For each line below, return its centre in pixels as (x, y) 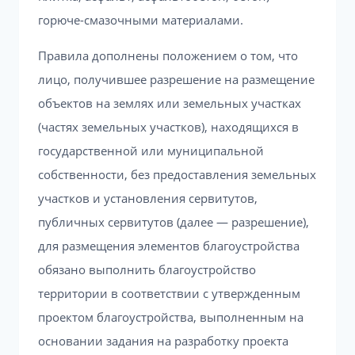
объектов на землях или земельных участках (170, 103)
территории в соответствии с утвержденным (169, 293)
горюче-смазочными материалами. (141, 20)
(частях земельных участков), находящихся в (168, 127)
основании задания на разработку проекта (163, 341)
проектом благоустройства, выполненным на (171, 317)
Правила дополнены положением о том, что (168, 55)
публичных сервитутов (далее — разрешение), (174, 222)
